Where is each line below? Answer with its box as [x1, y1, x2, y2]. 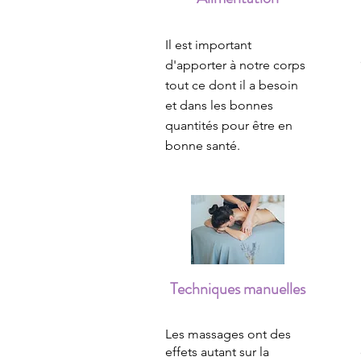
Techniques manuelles [170, 277, 305, 301]
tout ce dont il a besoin [165, 77, 298, 93]
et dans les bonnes [165, 98, 273, 113]
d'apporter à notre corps [165, 57, 305, 73]
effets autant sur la [165, 344, 269, 359]
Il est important [165, 37, 251, 52]
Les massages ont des [165, 326, 291, 342]
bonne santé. [165, 138, 240, 153]
